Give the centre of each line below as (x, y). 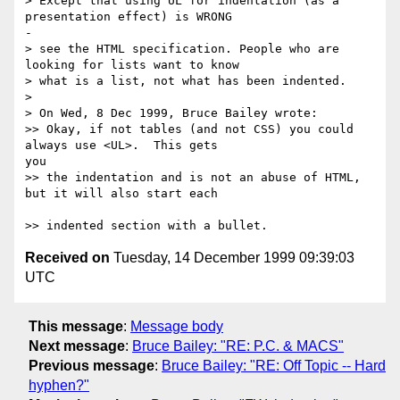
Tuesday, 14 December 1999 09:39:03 (232, 258)
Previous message (92, 365)
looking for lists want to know (132, 65)
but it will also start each (125, 194)
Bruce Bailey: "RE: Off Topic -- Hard (274, 365)
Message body (177, 326)
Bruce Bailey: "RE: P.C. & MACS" (238, 346)
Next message (77, 346)
